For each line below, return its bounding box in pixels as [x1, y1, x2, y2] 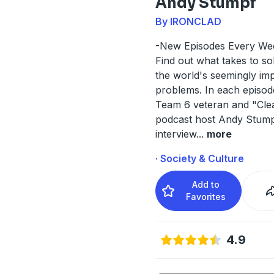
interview [155, 127, 196, 140]
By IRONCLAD [155, 15, 221, 28]
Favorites [186, 191, 226, 202]
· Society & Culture [155, 152, 244, 165]
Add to [192, 179, 220, 190]
